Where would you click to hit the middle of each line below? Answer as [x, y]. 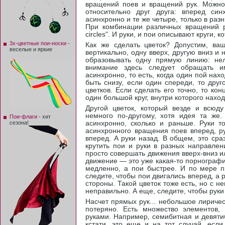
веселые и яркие [31, 49]
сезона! [19, 123]
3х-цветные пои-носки [38, 43]
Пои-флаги [23, 117]
